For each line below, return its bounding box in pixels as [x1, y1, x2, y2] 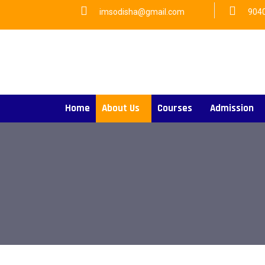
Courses [157, 102, 192, 115]
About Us [102, 102, 140, 115]
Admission [210, 102, 254, 115]
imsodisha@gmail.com [99, 7, 185, 17]
